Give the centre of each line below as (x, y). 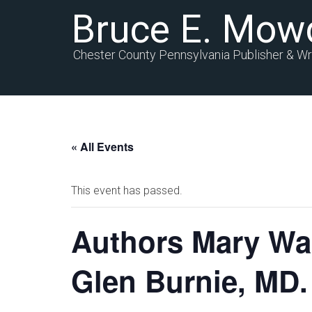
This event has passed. (127, 190)
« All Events (102, 147)
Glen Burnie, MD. (189, 281)
